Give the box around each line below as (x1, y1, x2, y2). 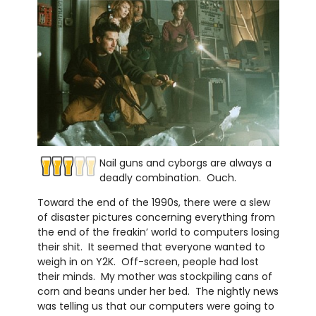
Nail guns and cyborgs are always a (99, 156, 272, 171)
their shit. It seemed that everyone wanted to (37, 240, 265, 255)
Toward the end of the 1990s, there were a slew (37, 195, 270, 210)
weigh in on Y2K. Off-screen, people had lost (37, 255, 259, 269)
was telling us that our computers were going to (37, 299, 274, 314)
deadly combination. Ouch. (99, 171, 236, 186)
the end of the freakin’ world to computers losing (37, 225, 279, 240)
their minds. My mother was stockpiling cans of (37, 269, 272, 284)
